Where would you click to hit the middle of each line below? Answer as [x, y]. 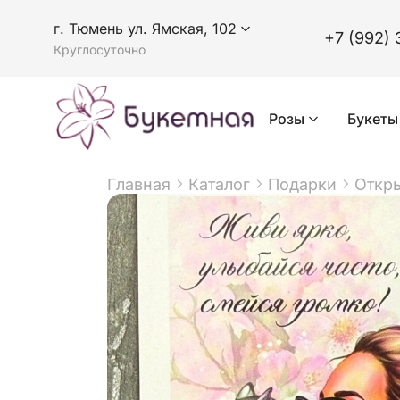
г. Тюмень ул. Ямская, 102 [145, 29]
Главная [139, 184]
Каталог [219, 184]
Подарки [302, 184]
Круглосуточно [100, 50]
